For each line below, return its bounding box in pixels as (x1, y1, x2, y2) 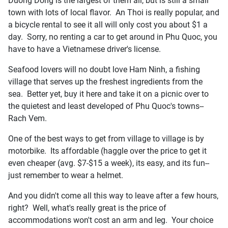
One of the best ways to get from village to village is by (8, 133, 204, 144)
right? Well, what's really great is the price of (8, 203, 166, 213)
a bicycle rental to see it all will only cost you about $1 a (8, 19, 208, 30)
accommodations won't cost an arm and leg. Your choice (8, 215, 213, 225)
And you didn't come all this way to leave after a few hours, (8, 190, 218, 201)
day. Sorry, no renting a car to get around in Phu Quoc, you (8, 32, 217, 42)
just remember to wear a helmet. (8, 170, 125, 180)
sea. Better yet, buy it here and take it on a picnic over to (8, 89, 209, 99)
